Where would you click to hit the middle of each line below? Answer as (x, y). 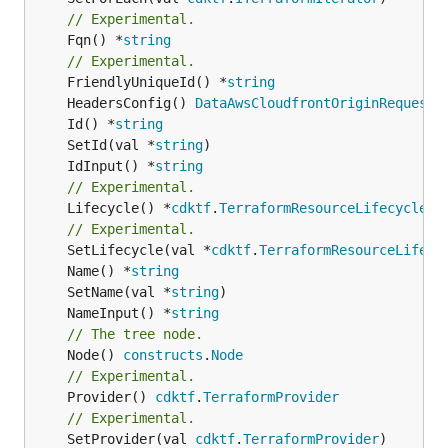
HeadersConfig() (131, 102)
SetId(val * (111, 144)
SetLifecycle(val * (139, 249)
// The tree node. (135, 333)
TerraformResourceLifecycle (323, 207)
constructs (163, 354)
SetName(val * (119, 291)
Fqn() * (95, 39)
